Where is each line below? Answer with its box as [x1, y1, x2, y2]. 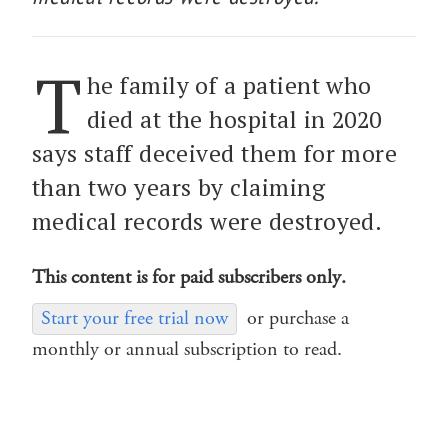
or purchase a [247, 304, 349, 332]
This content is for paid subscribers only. [32, 263, 346, 291]
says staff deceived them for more [32, 137, 398, 169]
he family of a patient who [86, 69, 372, 101]
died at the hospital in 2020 [86, 103, 382, 135]
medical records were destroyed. [32, 205, 383, 237]
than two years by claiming [32, 171, 326, 203]
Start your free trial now [41, 304, 228, 332]
